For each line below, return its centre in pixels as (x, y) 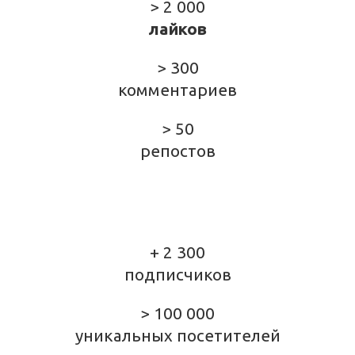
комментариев (177, 90)
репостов (177, 151)
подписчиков (177, 274)
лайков (177, 29)
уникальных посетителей (177, 335)
